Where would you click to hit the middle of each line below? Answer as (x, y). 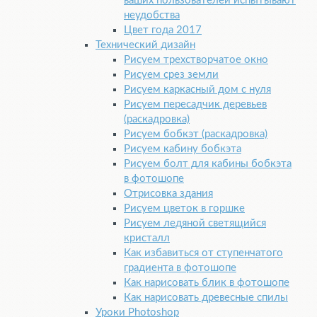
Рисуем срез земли (171, 75)
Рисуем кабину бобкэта (183, 149)
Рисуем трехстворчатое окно (196, 60)
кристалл (147, 238)
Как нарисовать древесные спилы (206, 298)
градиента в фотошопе (180, 268)
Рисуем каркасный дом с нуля (197, 90)
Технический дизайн (145, 45)
